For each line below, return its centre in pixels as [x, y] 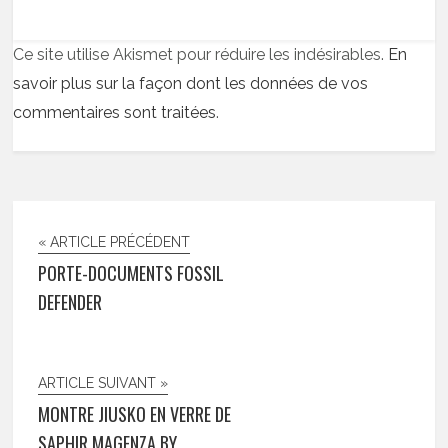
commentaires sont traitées [115, 112]
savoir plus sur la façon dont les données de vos [191, 83]
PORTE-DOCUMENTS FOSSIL [131, 272]
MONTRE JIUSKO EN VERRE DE [135, 413]
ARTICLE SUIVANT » [103, 382]
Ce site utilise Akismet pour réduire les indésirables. [201, 54]
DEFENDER [70, 301]
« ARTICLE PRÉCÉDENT [114, 241]
